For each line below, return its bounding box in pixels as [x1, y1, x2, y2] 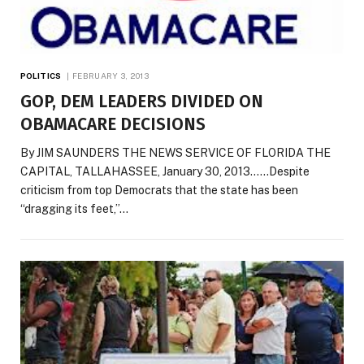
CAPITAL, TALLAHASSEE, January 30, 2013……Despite [20, 165, 310, 179]
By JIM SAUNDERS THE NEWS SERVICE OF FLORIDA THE [20, 146, 331, 160]
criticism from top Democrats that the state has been [20, 184, 298, 197]
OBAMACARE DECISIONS [20, 114, 206, 136]
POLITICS [20, 71, 61, 81]
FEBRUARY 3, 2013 [72, 71, 149, 81]
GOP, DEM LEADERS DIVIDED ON [20, 91, 263, 113]
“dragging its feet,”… [20, 202, 128, 216]
